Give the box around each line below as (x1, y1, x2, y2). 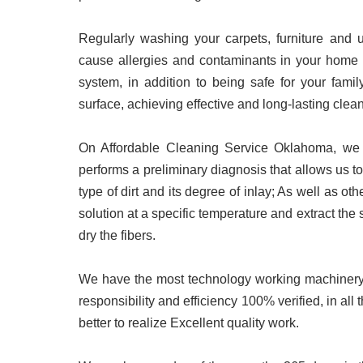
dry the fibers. (79, 228, 156, 242)
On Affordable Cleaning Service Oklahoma (79, 141, 334, 155)
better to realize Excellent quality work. (79, 316, 299, 330)
